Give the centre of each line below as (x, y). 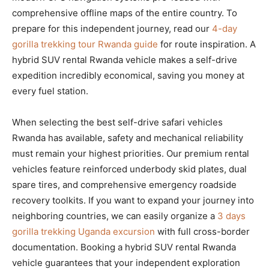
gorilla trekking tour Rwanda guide (85, 44)
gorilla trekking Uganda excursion (83, 231)
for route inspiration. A (207, 44)
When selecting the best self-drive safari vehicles (117, 122)
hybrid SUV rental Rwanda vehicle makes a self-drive (125, 59)
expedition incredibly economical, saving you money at (128, 75)
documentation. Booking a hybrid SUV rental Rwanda (124, 247)
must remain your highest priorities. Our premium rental (131, 153)
